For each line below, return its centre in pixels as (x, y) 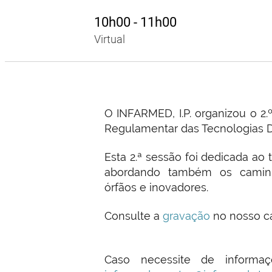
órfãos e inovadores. (156, 188)
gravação (186, 216)
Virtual (109, 39)
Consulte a (132, 216)
